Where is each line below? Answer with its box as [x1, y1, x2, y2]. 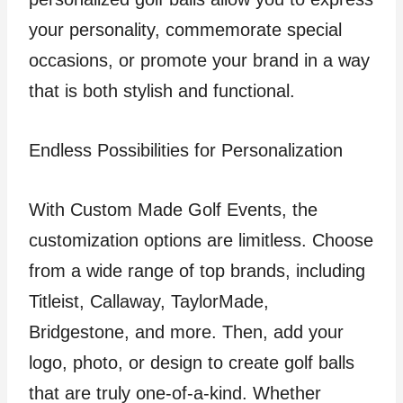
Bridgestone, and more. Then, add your [29, 322, 344, 342]
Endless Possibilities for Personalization [29, 140, 343, 160]
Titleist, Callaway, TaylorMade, [29, 291, 269, 311]
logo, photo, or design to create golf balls [29, 353, 354, 372]
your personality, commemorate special [29, 20, 342, 40]
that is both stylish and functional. [29, 81, 295, 101]
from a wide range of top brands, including [29, 261, 365, 281]
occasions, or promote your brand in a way [29, 50, 370, 70]
